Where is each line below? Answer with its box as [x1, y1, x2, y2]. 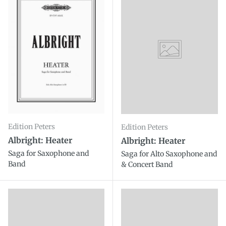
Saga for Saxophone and [8, 148, 89, 158]
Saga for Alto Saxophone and [121, 149, 217, 159]
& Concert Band [121, 160, 173, 169]
